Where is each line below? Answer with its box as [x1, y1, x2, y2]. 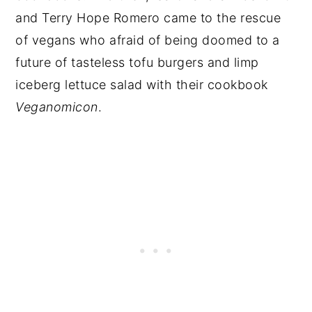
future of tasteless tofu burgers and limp [15, 55, 259, 70]
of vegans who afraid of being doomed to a [15, 33, 280, 47]
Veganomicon [15, 100, 98, 114]
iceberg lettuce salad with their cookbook [15, 77, 268, 92]
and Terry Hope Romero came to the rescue [15, 10, 281, 25]
